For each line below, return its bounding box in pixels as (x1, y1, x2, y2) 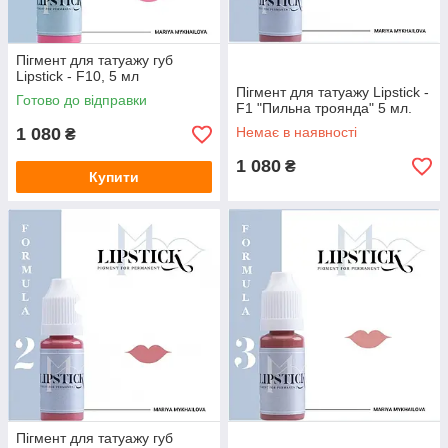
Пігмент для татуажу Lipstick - (236, 84, 429, 100)
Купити (89, 169, 139, 185)
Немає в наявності (236, 124, 357, 140)
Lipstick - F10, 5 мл (16, 68, 139, 84)
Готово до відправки (16, 92, 147, 108)
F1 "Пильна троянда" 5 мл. (236, 100, 412, 116)
